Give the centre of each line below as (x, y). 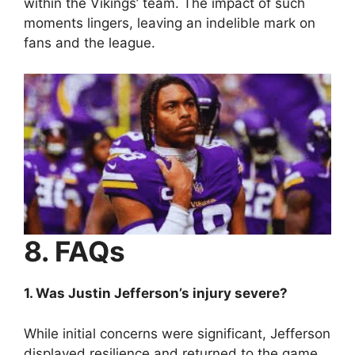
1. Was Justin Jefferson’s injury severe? (156, 294)
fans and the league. (90, 43)
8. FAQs (74, 252)
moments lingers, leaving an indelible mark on (170, 23)
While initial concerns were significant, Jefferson (177, 333)
